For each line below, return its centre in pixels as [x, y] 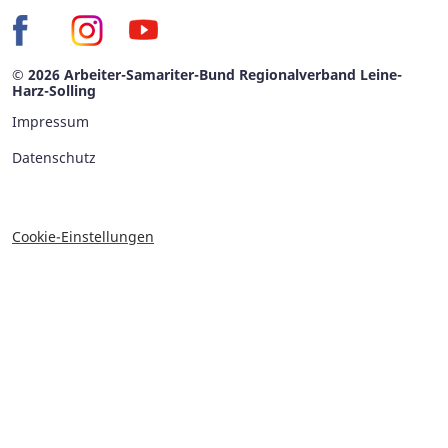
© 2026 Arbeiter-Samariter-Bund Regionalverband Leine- [207, 75]
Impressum [50, 122]
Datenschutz [54, 158]
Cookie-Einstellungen [83, 237]
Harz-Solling [54, 91]
